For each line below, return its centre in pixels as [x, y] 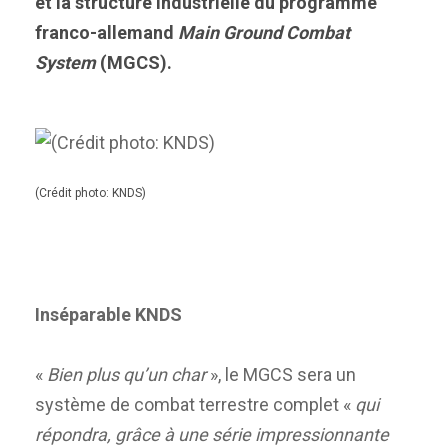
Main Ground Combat [264, 32]
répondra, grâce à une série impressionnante [212, 434]
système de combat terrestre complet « [195, 404]
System [65, 62]
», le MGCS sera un [281, 374]
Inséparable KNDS [108, 314]
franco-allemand [106, 32]
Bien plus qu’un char [126, 374]
